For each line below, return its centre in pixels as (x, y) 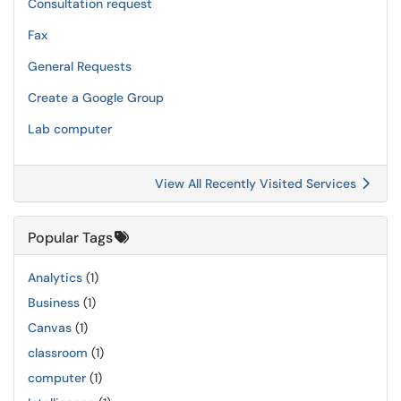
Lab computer (70, 129)
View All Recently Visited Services (257, 183)
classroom (58, 353)
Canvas (50, 328)
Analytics (55, 277)
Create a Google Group (96, 98)
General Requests (80, 66)
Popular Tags (70, 238)
